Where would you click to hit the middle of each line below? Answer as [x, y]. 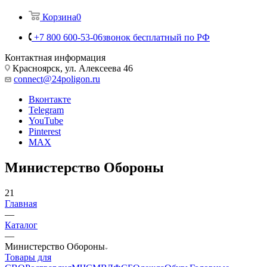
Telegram [46, 110]
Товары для [28, 257]
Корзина [59, 17]
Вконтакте [50, 99]
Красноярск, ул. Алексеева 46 [72, 68]
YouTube [46, 120]
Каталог [21, 225]
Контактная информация [55, 57]
